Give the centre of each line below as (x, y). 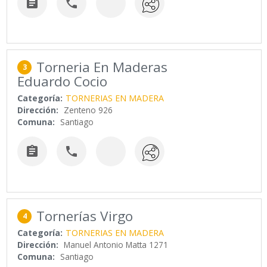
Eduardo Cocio (63, 82)
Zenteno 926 (89, 110)
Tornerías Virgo (85, 216)
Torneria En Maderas (102, 67)
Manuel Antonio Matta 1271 (116, 244)
